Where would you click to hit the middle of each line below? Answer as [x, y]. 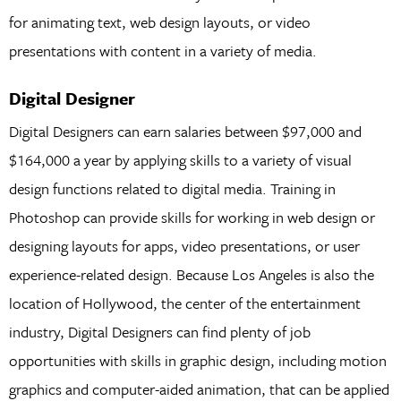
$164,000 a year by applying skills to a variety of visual [180, 159]
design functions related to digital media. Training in [172, 188]
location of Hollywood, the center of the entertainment [184, 303]
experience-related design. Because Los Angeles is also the [191, 274]
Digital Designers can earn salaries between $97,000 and [185, 131]
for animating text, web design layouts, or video [159, 22]
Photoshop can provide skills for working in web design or [192, 217]
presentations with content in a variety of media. [162, 51]
